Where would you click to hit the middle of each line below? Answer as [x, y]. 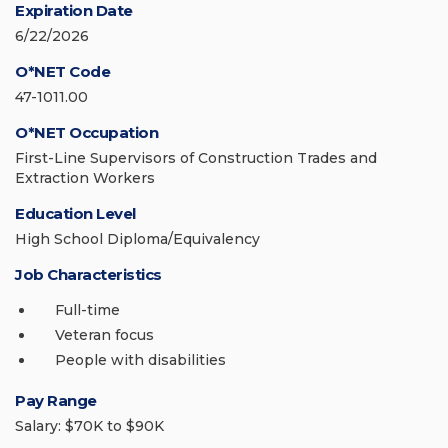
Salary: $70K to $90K [89, 426]
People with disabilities [140, 360]
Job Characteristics [88, 275]
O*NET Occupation [86, 133]
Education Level [75, 214]
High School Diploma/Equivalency [137, 239]
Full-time [87, 310]
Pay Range [56, 401]
